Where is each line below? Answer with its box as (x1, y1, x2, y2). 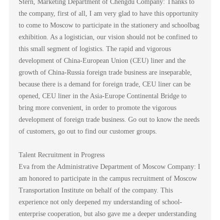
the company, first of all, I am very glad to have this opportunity (18, 10, 198, 18)
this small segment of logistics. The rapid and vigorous (18, 45, 171, 53)
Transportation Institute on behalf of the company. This (18, 187, 173, 194)
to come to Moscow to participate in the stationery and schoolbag (18, 22, 199, 29)
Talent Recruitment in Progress (18, 151, 105, 159)
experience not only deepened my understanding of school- (18, 198, 182, 206)
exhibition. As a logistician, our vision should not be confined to (18, 33, 197, 41)
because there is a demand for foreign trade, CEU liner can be (18, 81, 191, 88)
